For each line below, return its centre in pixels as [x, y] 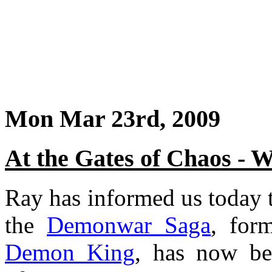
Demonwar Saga [129, 225]
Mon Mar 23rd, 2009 [113, 118]
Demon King [70, 253]
